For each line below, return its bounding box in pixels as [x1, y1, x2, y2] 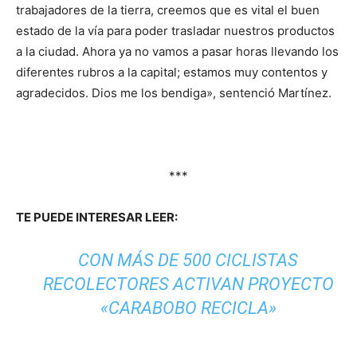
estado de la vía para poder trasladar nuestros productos [16, 23, 335, 38]
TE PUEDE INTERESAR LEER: [16, 210, 178, 225]
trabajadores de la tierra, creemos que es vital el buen [16, 2, 320, 18]
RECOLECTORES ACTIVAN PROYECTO [42, 274, 334, 294]
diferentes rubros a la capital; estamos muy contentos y [16, 65, 328, 80]
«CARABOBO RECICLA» [100, 298, 277, 318]
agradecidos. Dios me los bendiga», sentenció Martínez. [16, 85, 331, 100]
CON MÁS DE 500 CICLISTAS [78, 250, 299, 270]
